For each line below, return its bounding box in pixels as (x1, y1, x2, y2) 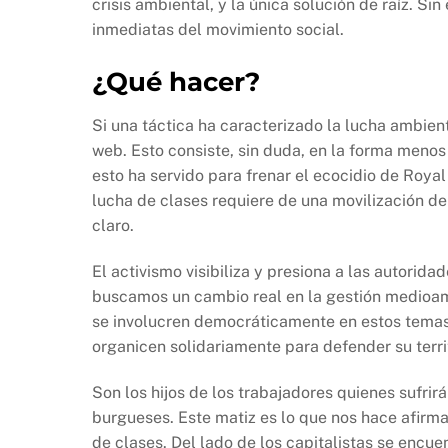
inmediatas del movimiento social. (92, 19, 344, 39)
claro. (92, 216, 138, 236)
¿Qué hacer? (92, 65, 260, 97)
